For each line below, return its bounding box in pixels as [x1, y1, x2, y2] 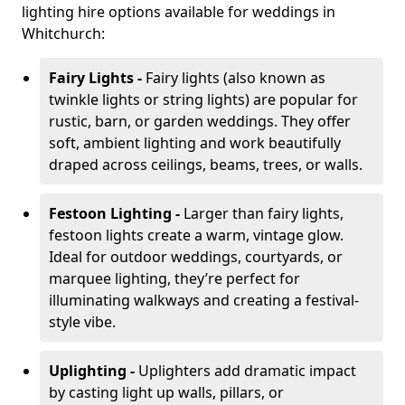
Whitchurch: [22, 24, 105, 43]
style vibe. [49, 312, 116, 332]
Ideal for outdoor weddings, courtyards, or [49, 247, 343, 267]
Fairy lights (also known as [146, 68, 325, 88]
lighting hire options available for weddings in [22, 2, 335, 22]
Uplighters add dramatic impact [138, 361, 356, 381]
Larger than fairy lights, [184, 203, 344, 223]
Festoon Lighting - [49, 203, 184, 223]
